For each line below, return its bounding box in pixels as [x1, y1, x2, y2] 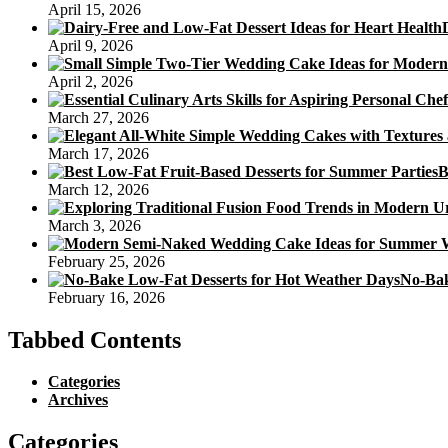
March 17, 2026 [48, 144, 149, 162]
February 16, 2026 [48, 288, 165, 306]
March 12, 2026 [48, 180, 149, 198]
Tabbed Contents [8, 326, 181, 353]
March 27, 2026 [48, 108, 149, 126]
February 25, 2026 [48, 252, 165, 270]
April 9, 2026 [48, 36, 133, 54]
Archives [48, 391, 108, 409]
